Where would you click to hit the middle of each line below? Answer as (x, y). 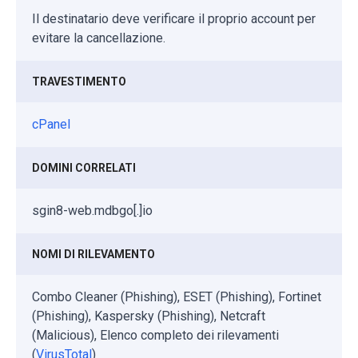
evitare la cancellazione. (99, 38)
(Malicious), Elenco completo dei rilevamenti (155, 335)
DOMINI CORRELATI (84, 167)
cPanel (51, 124)
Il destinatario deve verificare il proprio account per (174, 18)
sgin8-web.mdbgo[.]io (92, 210)
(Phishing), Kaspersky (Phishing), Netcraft (149, 316)
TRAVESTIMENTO (79, 81)
